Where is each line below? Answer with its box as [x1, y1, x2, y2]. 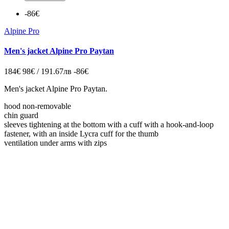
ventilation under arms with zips [4, 138, 107, 147]
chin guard [4, 110, 38, 120]
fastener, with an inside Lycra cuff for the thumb [4, 129, 158, 138]
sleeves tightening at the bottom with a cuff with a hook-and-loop [4, 120, 214, 129]
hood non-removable [4, 101, 71, 110]
